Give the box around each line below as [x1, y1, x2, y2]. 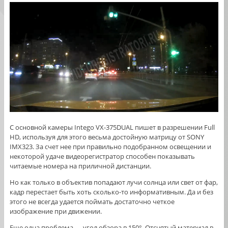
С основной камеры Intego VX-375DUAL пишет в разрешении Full [9, 123, 215, 132]
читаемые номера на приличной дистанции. [9, 161, 151, 170]
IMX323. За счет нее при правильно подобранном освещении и [9, 142, 211, 151]
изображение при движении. [9, 207, 102, 216]
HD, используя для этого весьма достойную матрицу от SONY [9, 132, 204, 141]
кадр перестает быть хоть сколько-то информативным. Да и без [9, 187, 213, 196]
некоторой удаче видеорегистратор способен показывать [9, 152, 195, 161]
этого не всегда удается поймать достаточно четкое [9, 197, 175, 206]
